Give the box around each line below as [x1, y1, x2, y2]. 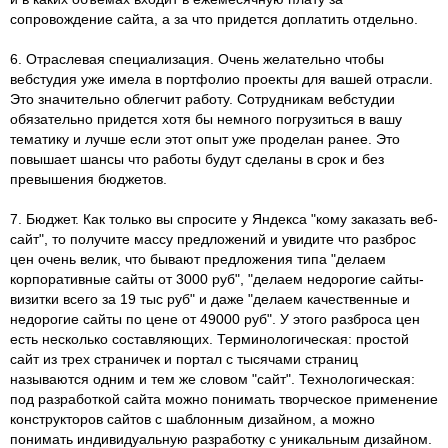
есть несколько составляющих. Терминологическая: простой [10, 330, 409, 347]
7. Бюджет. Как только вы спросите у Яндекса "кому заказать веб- [10, 210, 438, 227]
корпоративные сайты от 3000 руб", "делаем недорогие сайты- [10, 270, 424, 287]
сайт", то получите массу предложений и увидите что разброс [10, 230, 416, 247]
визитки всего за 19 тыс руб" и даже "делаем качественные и [10, 290, 410, 307]
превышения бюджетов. [10, 170, 167, 187]
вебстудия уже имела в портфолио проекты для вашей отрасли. [10, 70, 433, 87]
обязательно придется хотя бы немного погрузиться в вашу [10, 110, 402, 127]
